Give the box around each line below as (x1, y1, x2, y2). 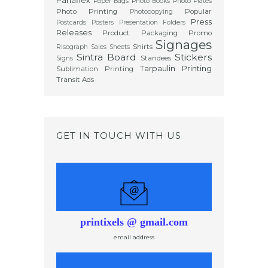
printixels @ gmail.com (80, 215, 188, 228)
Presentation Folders (118, 18, 186, 26)
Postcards (56, 18, 86, 26)
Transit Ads (56, 75, 94, 84)
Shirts (133, 42, 153, 51)
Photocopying (129, 7, 173, 16)
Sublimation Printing (56, 64, 133, 73)
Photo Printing (56, 7, 118, 16)
